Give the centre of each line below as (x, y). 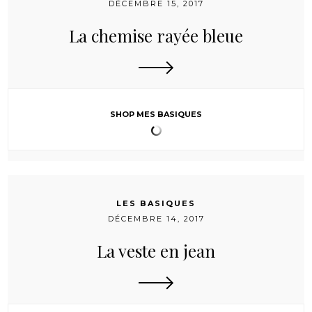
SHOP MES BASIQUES (156, 115)
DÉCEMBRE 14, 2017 (156, 219)
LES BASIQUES (156, 204)
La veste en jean (156, 251)
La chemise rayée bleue (156, 36)
